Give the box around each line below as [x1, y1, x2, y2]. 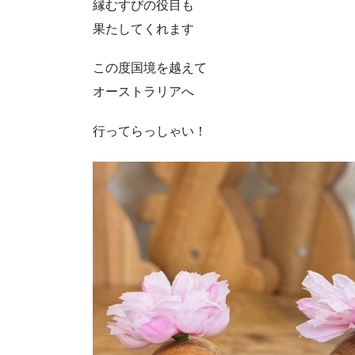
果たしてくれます [93, 22, 194, 36]
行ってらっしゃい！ [93, 124, 207, 138]
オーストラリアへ [93, 85, 194, 99]
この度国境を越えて [93, 61, 207, 75]
